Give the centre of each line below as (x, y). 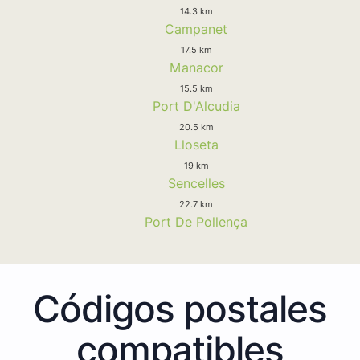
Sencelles (196, 183)
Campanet (196, 29)
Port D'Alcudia (196, 106)
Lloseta (196, 144)
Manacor (196, 67)
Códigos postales (180, 308)
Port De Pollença (196, 221)
